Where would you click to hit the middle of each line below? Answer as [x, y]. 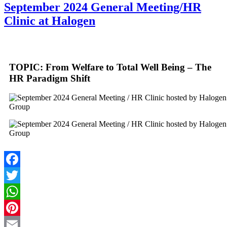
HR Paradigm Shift [50, 78]
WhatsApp [21, 208]
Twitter [15, 192]
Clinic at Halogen [50, 21]
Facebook [20, 175]
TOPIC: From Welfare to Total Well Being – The [110, 67]
